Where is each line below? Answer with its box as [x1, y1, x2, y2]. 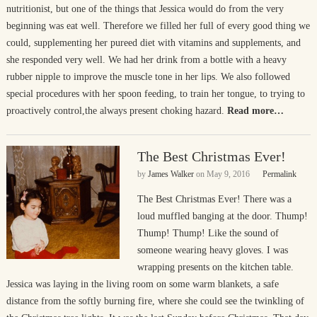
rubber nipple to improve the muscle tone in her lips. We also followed [6, 71, 290, 82]
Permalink [262, 169, 296, 179]
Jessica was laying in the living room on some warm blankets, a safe [6, 279, 279, 289]
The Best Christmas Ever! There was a [137, 194, 292, 204]
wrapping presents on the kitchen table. [137, 262, 294, 272]
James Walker [147, 169, 194, 179]
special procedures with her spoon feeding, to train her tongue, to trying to [6, 88, 305, 99]
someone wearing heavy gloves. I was [137, 245, 288, 255]
